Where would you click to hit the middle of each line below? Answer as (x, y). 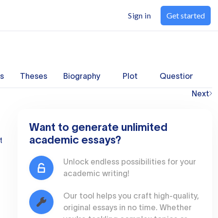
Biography (82, 76)
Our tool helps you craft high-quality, (131, 196)
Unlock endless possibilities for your (130, 162)
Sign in (139, 15)
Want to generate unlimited (98, 127)
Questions (179, 76)
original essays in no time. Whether (127, 207)
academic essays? (75, 140)
